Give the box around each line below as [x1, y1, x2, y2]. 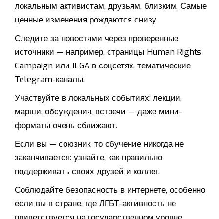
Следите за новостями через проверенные [15, 33, 178, 44]
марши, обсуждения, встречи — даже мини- [15, 106, 182, 118]
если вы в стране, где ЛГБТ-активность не [15, 198, 176, 210]
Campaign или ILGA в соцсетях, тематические [15, 60, 191, 72]
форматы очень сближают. [15, 120, 117, 131]
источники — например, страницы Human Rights [15, 46, 201, 58]
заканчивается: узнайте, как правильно [15, 152, 162, 164]
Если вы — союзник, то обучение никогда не [15, 138, 184, 150]
